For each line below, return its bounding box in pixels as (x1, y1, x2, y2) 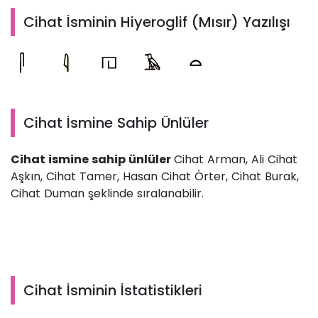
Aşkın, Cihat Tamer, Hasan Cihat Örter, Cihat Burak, (11, 168, 299, 185)
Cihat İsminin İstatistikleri (23, 280, 202, 301)
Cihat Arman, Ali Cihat (174, 151, 297, 168)
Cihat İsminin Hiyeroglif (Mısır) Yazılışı (23, 12, 290, 33)
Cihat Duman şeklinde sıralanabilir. (11, 185, 207, 202)
